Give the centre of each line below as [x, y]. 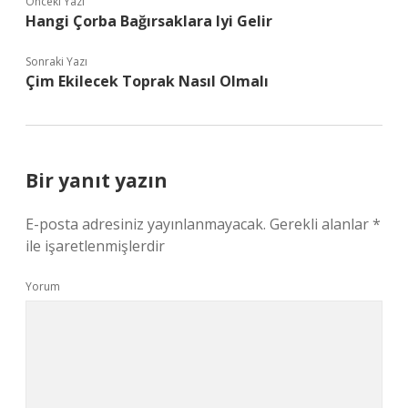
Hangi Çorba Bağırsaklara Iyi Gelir [149, 21]
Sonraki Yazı [56, 61]
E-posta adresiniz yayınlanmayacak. [146, 224]
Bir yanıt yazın [97, 180]
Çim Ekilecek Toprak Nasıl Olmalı [147, 81]
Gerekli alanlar [321, 224]
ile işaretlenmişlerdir [95, 246]
